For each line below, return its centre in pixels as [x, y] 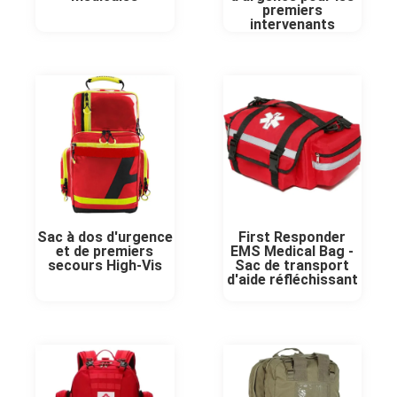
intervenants [292, 24]
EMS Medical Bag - [292, 252]
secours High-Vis [105, 266]
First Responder [292, 237]
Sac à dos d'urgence [105, 237]
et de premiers [105, 252]
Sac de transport [292, 266]
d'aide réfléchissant [292, 280]
